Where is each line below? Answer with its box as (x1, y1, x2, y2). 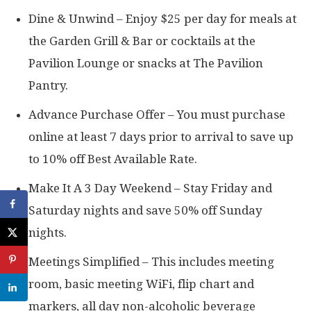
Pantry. (28, 78, 68, 92)
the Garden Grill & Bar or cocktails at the (28, 33, 255, 48)
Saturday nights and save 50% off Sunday (28, 203, 262, 217)
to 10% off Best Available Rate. (28, 151, 197, 166)
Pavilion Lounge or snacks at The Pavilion (28, 56, 263, 70)
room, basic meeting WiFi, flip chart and (28, 276, 254, 291)
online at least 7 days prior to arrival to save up (28, 129, 294, 144)
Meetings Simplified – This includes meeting (28, 254, 274, 269)
